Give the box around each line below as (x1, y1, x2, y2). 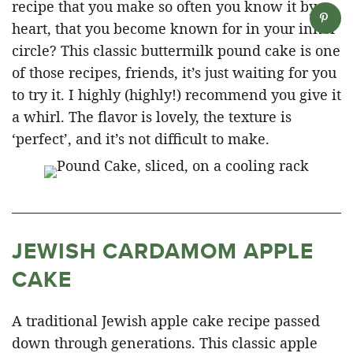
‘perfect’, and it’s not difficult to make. (12, 128, 269, 148)
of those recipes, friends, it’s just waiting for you (12, 62, 336, 82)
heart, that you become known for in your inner (12, 18, 336, 38)
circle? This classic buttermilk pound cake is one (12, 40, 340, 60)
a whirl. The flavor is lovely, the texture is (12, 106, 292, 126)
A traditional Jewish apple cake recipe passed (12, 310, 320, 330)
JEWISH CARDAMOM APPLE (12, 234, 314, 267)
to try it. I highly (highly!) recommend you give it (12, 84, 341, 104)
